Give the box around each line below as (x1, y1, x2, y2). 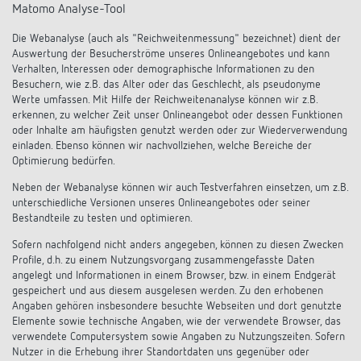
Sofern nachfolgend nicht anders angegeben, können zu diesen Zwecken (12, 239, 343, 251)
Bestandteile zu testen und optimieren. (12, 212, 193, 224)
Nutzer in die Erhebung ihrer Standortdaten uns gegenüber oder (12, 346, 309, 358)
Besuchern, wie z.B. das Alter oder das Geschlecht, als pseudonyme (12, 78, 321, 90)
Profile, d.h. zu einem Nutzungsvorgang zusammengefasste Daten (12, 254, 314, 266)
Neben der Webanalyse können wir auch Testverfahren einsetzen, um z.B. (12, 181, 348, 193)
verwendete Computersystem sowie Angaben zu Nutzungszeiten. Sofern (12, 330, 345, 342)
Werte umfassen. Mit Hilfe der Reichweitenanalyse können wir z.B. (12, 93, 317, 106)
